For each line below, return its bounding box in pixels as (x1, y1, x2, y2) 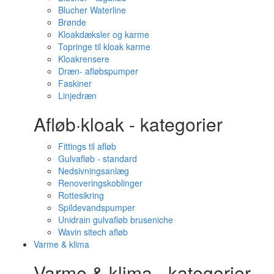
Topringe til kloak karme (58, 40, 150, 53)
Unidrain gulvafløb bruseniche (58, 213, 173, 226)
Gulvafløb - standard (58, 152, 137, 165)
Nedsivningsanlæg (58, 165, 129, 177)
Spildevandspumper (58, 201, 135, 213)
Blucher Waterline (58, 4, 126, 16)
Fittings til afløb (58, 140, 116, 152)
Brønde (58, 16, 86, 28)
